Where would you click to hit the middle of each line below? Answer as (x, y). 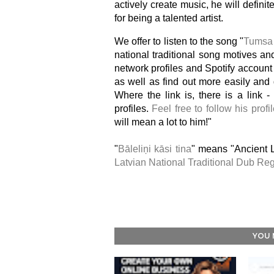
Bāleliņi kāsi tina (155, 149)
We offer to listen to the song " (179, 41)
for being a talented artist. (169, 18)
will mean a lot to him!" (164, 122)
